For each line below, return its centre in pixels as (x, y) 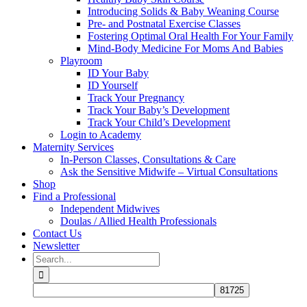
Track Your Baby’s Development (159, 110)
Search (47, 257)
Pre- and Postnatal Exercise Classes (164, 24)
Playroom (81, 61)
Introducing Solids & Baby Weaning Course (183, 11)
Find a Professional (74, 196)
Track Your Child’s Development (159, 122)
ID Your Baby (118, 73)
